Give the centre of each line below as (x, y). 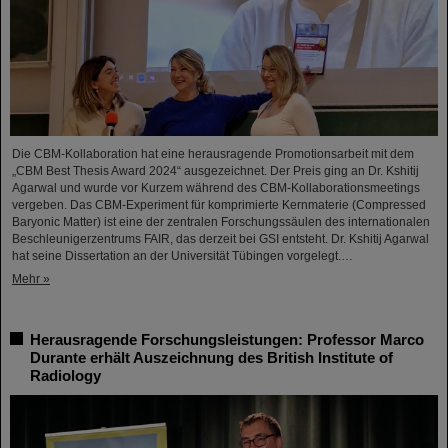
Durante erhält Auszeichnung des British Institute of (211, 358)
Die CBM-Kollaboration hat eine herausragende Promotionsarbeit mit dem (213, 154)
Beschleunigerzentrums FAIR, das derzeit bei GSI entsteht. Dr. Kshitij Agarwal (220, 239)
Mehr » (31, 279)
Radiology (65, 376)
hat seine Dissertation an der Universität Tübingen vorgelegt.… (182, 256)
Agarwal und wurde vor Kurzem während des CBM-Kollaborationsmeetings (216, 188)
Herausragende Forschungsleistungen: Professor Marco (227, 340)
